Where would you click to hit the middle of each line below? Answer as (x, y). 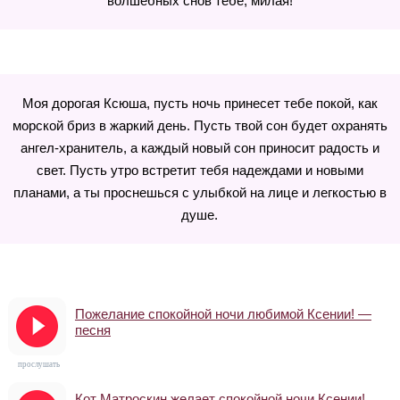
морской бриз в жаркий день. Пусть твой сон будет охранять (200, 125)
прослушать (39, 364)
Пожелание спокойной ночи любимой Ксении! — (223, 314)
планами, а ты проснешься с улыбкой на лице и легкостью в (200, 192)
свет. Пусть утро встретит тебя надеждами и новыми (200, 170)
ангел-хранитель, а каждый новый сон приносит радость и (200, 148)
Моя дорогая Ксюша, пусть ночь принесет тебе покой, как (200, 103)
